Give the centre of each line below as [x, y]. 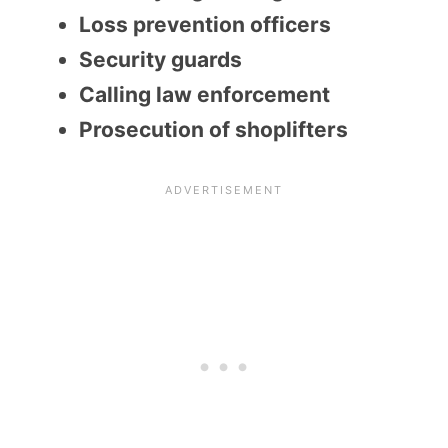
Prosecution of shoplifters [213, 129]
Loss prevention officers [205, 24]
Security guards [160, 59]
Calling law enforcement [204, 94]
